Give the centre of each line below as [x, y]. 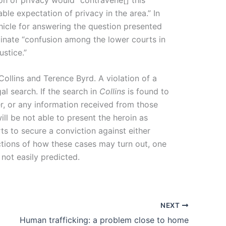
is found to [147, 92]
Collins [112, 92]
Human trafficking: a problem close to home [104, 220]
